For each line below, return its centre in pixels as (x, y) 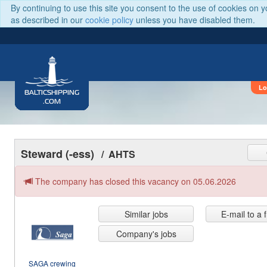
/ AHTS (121, 154)
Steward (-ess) (58, 154)
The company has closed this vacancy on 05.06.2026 (134, 181)
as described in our (48, 20)
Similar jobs (146, 214)
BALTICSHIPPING (52, 93)
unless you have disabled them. (194, 20)
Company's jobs (146, 234)
